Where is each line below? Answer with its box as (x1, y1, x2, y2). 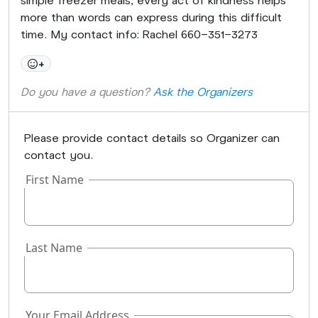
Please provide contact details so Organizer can (23, 131, 280, 145)
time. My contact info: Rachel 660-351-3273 (21, 27, 258, 40)
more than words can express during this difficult (21, 10, 282, 23)
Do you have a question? (21, 84, 153, 99)
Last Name (25, 239, 82, 256)
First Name (25, 172, 84, 188)
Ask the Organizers (153, 84, 253, 99)
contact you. (23, 148, 94, 162)
